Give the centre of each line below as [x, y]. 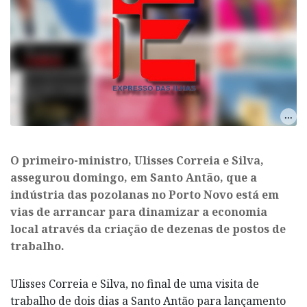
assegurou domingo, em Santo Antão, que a [134, 177]
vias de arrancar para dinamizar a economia [139, 211]
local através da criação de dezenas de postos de [148, 229]
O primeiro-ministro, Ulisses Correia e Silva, [137, 160]
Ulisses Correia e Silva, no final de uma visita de [135, 283]
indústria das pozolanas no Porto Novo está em [145, 194]
